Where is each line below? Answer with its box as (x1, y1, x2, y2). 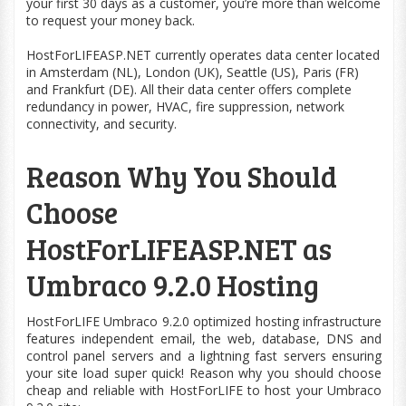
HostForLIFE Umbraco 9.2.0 (25, 313, 194, 330)
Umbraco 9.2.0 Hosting (25, 266, 319, 304)
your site (25, 364, 83, 382)
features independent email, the (25, 330, 228, 347)
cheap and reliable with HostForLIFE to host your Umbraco (25, 382, 382, 399)
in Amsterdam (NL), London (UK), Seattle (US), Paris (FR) (25, 63, 359, 81)
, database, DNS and (252, 330, 382, 347)
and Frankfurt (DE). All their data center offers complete (25, 81, 352, 98)
